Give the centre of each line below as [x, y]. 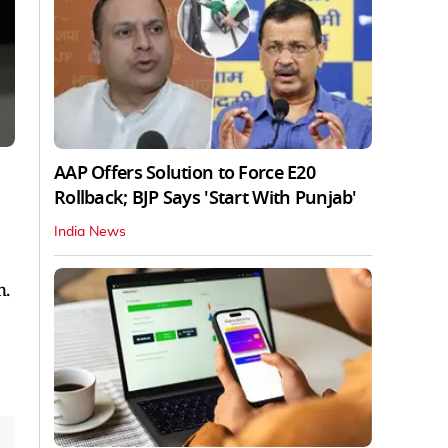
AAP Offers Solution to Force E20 [184, 172]
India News [90, 231]
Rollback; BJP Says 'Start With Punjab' [205, 197]
